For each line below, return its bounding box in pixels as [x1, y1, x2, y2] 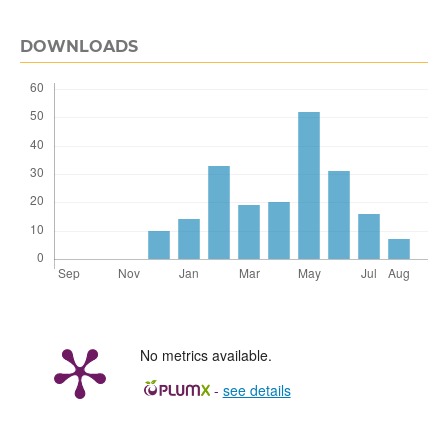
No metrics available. [139, 344, 272, 365]
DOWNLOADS [19, 36, 138, 56]
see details [222, 379, 291, 400]
